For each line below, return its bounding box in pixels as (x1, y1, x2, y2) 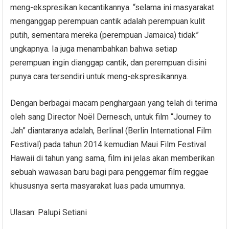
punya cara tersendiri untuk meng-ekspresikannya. (10, 71, 189, 81)
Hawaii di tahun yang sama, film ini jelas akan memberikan (10, 153, 215, 163)
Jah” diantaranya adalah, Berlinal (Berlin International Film (10, 125, 212, 135)
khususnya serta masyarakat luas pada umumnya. (10, 180, 186, 191)
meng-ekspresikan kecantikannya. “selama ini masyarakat (10, 2, 215, 12)
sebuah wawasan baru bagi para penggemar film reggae (10, 167, 209, 177)
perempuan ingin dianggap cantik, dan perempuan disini (10, 57, 207, 67)
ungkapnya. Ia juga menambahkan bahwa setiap (10, 43, 178, 54)
